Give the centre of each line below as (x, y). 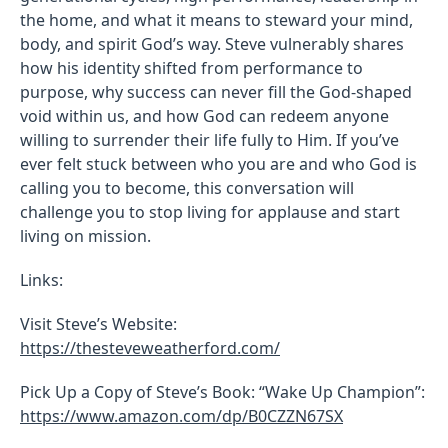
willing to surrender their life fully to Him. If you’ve (209, 139)
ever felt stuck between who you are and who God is (218, 163)
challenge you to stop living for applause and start (210, 211)
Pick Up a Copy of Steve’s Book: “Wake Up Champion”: (222, 391)
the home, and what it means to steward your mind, (216, 19)
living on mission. (85, 235)
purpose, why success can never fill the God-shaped (216, 91)
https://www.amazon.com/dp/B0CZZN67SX (181, 415)
